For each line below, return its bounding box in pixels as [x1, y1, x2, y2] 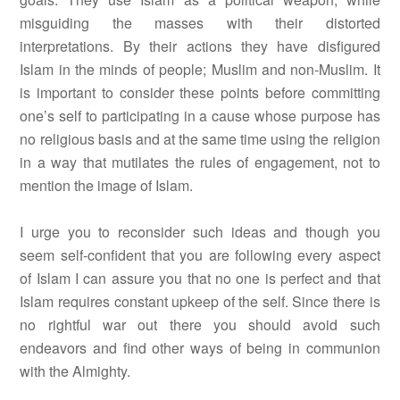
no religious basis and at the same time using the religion [20, 129, 380, 150]
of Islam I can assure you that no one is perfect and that [20, 268, 380, 289]
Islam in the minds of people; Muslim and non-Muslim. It [20, 59, 380, 80]
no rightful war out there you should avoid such [20, 314, 380, 336]
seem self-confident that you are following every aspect [20, 245, 380, 266]
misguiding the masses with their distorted [20, 12, 380, 34]
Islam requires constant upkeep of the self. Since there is [20, 291, 380, 312]
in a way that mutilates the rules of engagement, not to [20, 152, 380, 173]
